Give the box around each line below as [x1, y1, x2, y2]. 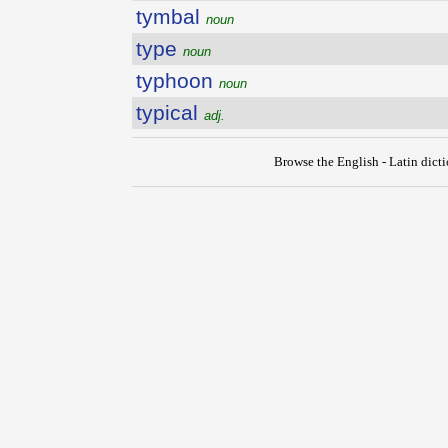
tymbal [136, 5, 206, 28]
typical [136, 101, 204, 124]
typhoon [136, 69, 219, 92]
